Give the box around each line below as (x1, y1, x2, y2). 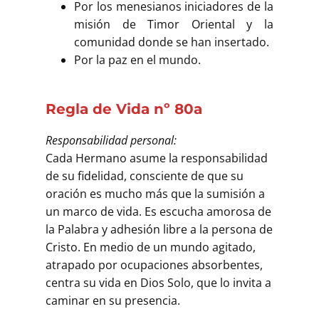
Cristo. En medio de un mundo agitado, (46, 239, 256, 255)
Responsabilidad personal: (46, 132, 177, 148)
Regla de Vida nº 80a (46, 100, 202, 117)
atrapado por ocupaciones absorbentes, (46, 256, 263, 273)
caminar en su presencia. (46, 292, 180, 308)
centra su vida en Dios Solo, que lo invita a (46, 274, 271, 291)
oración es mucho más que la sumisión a (46, 185, 265, 202)
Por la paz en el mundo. (74, 51, 201, 68)
